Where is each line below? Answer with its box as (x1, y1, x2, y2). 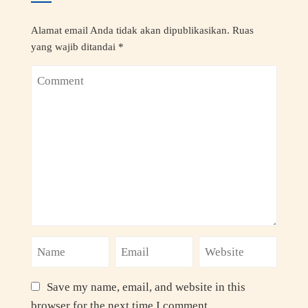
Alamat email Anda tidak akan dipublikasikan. (30, 23, 230, 36)
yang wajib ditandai (30, 40, 118, 52)
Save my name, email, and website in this (46, 280, 245, 294)
